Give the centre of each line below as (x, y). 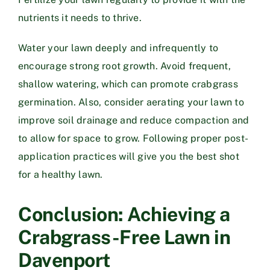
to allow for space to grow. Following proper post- (133, 138)
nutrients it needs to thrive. (80, 17)
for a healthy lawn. (61, 174)
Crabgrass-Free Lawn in (124, 237)
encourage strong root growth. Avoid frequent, (124, 66)
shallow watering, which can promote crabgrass (128, 84)
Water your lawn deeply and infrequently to (118, 48)
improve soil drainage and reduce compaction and (134, 120)
